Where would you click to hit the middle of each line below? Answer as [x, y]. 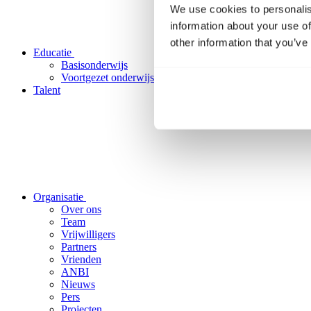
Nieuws [78, 284]
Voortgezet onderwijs [108, 77]
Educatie [54, 52]
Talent [47, 90]
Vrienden [81, 259]
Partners [79, 247]
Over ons [81, 209]
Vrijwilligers [88, 234]
